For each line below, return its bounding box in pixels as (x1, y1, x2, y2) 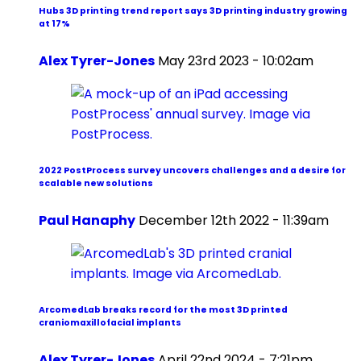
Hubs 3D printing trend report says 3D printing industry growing (39, 5, 347, 18)
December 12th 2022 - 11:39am (139, 211, 329, 230)
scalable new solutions (39, 177, 155, 190)
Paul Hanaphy (39, 211, 135, 230)
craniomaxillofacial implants (39, 317, 181, 330)
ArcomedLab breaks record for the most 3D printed (39, 304, 288, 317)
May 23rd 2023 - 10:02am (158, 52, 313, 71)
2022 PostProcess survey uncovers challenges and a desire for (39, 164, 346, 177)
